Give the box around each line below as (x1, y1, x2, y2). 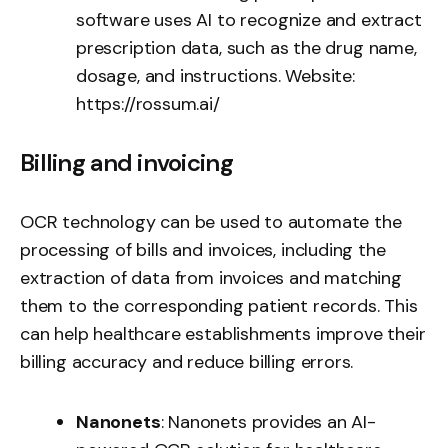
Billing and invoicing (20, 146, 233, 178)
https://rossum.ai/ (76, 91, 220, 116)
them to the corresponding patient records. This (20, 293, 418, 318)
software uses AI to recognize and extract (76, 7, 422, 32)
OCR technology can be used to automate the (20, 209, 402, 234)
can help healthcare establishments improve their (20, 321, 426, 346)
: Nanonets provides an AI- (160, 409, 376, 434)
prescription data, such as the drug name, (76, 35, 417, 60)
